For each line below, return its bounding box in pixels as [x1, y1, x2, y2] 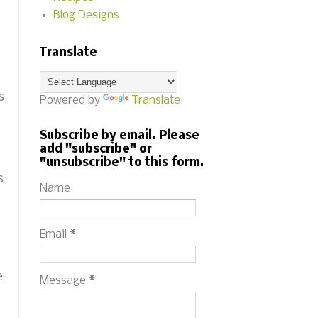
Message [40, 275, 89, 287]
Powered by [40, 94, 103, 106]
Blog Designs [53, 9, 119, 22]
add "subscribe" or [40, 143, 152, 156]
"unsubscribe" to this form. [40, 156, 204, 170]
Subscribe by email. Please [40, 129, 199, 143]
